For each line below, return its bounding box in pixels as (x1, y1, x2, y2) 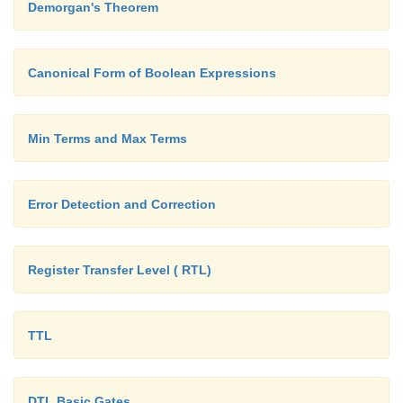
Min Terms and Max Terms (28, 131, 187, 147)
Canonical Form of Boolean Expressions (28, 66, 276, 81)
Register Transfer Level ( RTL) (28, 263, 211, 278)
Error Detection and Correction (28, 197, 216, 212)
